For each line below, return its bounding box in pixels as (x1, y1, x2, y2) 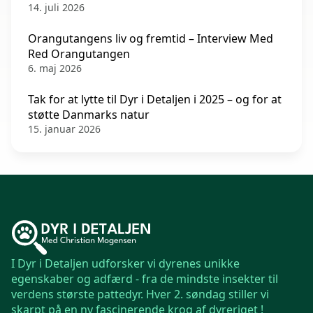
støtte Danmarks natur (28, 107, 150, 123)
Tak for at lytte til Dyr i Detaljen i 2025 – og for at (28, 92, 282, 108)
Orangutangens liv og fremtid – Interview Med (28, 31, 273, 47)
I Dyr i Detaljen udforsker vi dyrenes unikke (11, 256, 240, 272)
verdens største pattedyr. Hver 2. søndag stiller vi (11, 286, 269, 303)
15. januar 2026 (28, 122, 101, 136)
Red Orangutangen (28, 46, 130, 62)
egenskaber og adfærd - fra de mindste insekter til (11, 271, 278, 287)
